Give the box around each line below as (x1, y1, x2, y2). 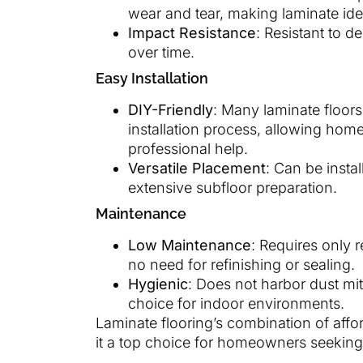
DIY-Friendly (128, 100, 213, 118)
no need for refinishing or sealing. (128, 255, 355, 273)
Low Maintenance (128, 236, 251, 254)
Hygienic (128, 275, 188, 293)
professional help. (128, 139, 248, 157)
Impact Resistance (128, 23, 256, 41)
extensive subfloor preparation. (128, 178, 337, 196)
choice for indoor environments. (128, 294, 344, 312)
